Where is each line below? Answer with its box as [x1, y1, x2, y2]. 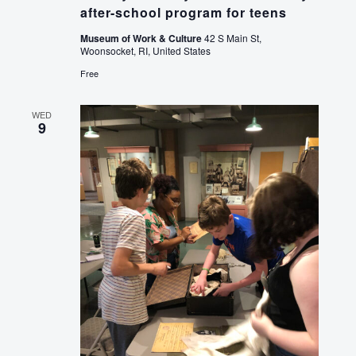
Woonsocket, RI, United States [79, 43, 211, 57]
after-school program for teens [79, 2, 287, 21]
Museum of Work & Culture [79, 30, 204, 45]
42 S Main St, [203, 30, 261, 44]
